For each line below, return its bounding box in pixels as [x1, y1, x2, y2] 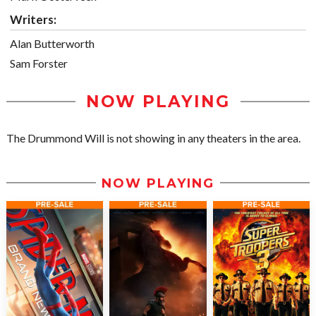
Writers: [10, 12, 56, 28]
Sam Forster [10, 56, 68, 71]
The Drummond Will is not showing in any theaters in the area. [6, 131, 300, 145]
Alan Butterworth [10, 37, 95, 51]
